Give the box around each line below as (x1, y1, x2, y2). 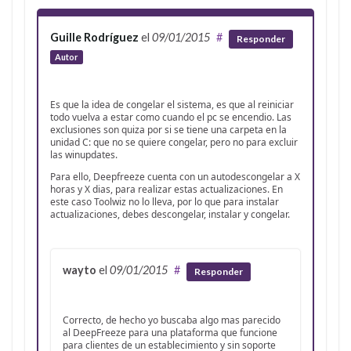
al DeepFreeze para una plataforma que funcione (63, 325, 277, 339)
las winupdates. (50, 148, 118, 162)
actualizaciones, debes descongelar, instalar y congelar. (50, 208, 290, 222)
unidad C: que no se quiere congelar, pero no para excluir (50, 136, 298, 150)
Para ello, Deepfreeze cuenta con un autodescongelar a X (50, 170, 300, 184)
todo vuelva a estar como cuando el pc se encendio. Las (50, 110, 291, 125)
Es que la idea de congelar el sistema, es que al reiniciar (50, 98, 294, 112)
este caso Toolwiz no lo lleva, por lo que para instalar (50, 195, 279, 209)
